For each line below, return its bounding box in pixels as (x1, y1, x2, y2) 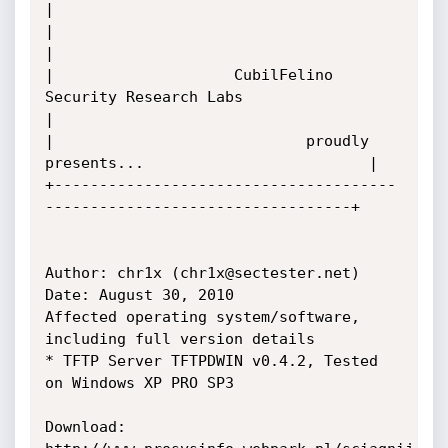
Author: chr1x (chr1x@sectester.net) (44, 264, 360, 282)
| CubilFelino (44, 66, 333, 84)
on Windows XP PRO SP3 (44, 374, 234, 392)
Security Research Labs (44, 88, 243, 106)
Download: (44, 418, 126, 436)
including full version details (44, 330, 315, 348)
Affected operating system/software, (44, 308, 360, 326)
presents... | (44, 154, 378, 172)
